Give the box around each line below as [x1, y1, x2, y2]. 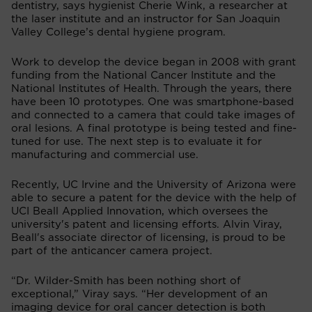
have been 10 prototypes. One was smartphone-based [11, 96, 294, 107]
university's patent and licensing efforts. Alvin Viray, [11, 219, 282, 230]
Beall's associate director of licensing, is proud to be [11, 232, 286, 243]
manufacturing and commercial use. [11, 149, 198, 160]
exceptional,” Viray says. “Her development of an [11, 288, 267, 299]
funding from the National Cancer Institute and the [11, 70, 276, 81]
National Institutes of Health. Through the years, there [11, 83, 292, 94]
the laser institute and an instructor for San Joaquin [11, 13, 280, 24]
